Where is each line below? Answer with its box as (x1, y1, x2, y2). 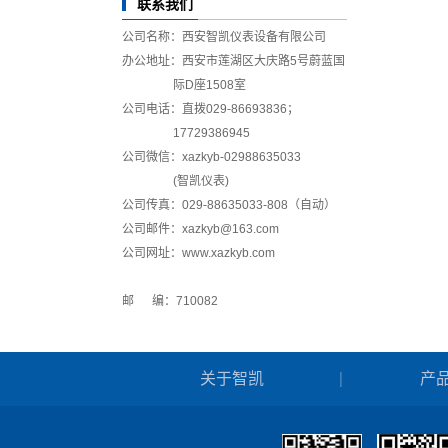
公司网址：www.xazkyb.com (122, 245, 284, 260)
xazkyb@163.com (182, 221, 279, 236)
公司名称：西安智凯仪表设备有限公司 (122, 29, 332, 44)
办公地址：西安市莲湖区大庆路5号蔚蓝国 (122, 53, 345, 68)
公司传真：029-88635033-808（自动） (122, 197, 336, 212)
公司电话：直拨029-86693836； (122, 101, 299, 116)
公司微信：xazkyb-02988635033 (122, 149, 301, 164)
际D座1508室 (122, 77, 246, 92)
